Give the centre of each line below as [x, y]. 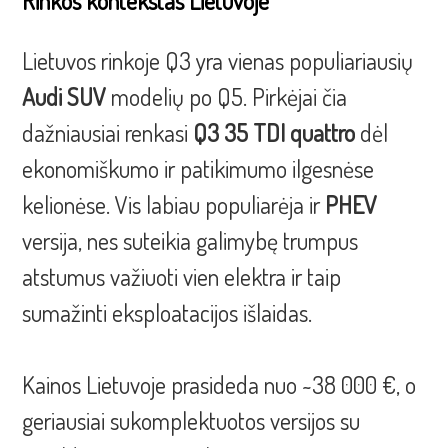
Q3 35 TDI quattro [274, 133]
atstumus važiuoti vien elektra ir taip [182, 277]
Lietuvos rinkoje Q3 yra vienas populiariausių [218, 61]
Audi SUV [64, 97]
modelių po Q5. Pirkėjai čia [227, 97]
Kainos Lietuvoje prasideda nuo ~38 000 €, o [219, 385]
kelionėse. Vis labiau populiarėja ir [174, 205]
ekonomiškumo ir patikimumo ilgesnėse [198, 169]
